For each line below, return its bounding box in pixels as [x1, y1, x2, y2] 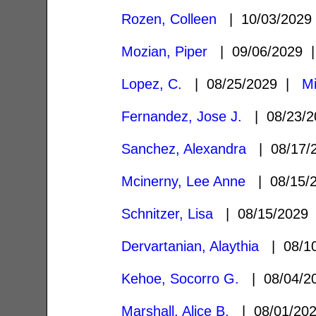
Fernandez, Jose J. [121, 108, 243, 124]
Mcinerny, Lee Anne [121, 173, 246, 189]
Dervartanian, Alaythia [121, 238, 260, 254]
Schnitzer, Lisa [121, 205, 214, 221]
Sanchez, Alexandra [121, 140, 247, 157]
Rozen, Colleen [121, 11, 217, 27]
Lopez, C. [121, 75, 183, 92]
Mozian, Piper [121, 43, 208, 59]
